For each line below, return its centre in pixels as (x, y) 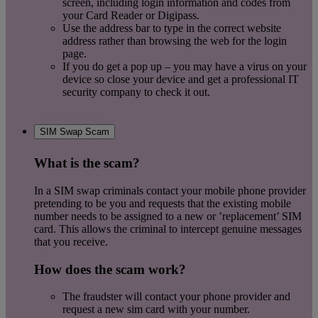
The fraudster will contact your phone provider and (176, 297)
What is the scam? (87, 163)
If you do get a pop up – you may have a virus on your (185, 67)
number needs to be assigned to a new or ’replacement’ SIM (168, 216)
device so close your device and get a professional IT (181, 79)
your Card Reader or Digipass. (131, 16)
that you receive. (71, 241)
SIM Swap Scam (75, 131)
